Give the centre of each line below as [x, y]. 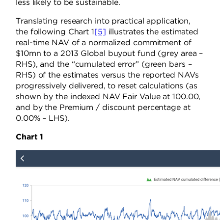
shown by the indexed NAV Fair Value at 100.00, [108, 97]
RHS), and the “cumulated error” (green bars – [104, 64]
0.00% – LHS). [44, 118]
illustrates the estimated [152, 32]
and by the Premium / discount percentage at [103, 108]
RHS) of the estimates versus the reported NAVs [108, 75]
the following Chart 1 [55, 32]
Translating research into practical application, [103, 21]
